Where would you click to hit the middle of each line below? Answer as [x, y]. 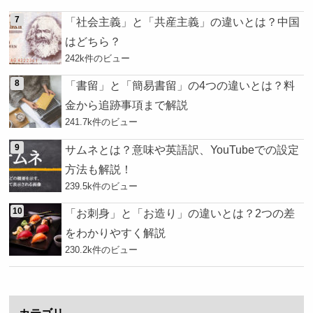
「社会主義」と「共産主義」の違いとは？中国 [183, 21]
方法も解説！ [99, 169]
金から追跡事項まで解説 [127, 105]
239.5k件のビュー [102, 186]
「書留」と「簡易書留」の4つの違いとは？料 [180, 86]
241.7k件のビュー [102, 122]
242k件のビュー [98, 58]
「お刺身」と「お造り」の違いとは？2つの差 [180, 213]
